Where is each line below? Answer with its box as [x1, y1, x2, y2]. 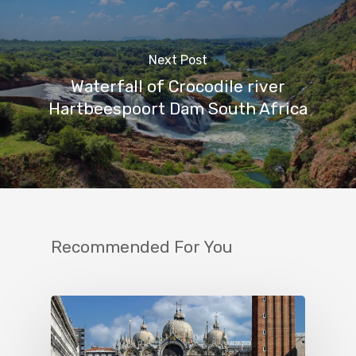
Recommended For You [51, 238, 233, 257]
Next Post [149, 52, 207, 68]
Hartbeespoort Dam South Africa [48, 99, 308, 118]
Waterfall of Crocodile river [71, 76, 285, 96]
